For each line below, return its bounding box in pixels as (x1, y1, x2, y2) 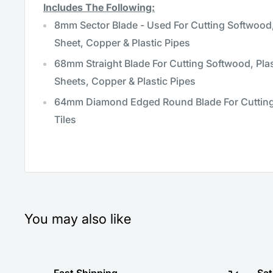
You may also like (24, 210, 131, 227)
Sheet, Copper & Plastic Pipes (54, 37, 190, 49)
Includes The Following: (43, 1, 155, 14)
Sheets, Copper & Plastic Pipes (54, 75, 196, 88)
